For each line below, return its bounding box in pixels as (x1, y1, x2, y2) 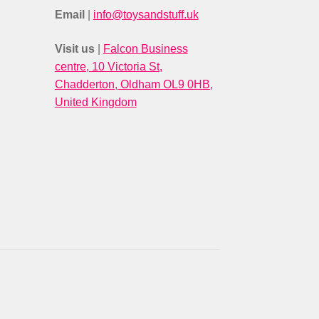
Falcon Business (103, 42, 188, 55)
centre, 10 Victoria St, (54, 60, 162, 73)
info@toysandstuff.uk (93, 8, 199, 21)
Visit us (54, 42, 98, 55)
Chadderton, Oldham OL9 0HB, (54, 78, 213, 90)
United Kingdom (54, 95, 137, 108)
